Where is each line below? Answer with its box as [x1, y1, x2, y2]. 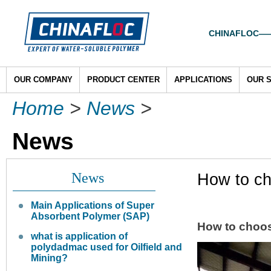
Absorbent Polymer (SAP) [31, 211, 149, 222]
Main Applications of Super [31, 200, 154, 211]
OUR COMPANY [14, 75, 73, 84]
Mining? [31, 253, 68, 264]
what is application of [31, 231, 128, 242]
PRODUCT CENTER [87, 75, 160, 84]
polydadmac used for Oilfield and [31, 242, 182, 253]
